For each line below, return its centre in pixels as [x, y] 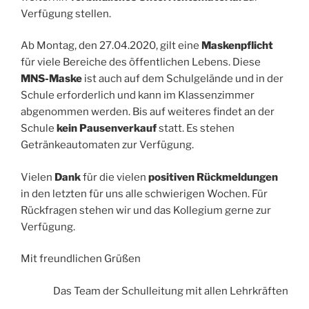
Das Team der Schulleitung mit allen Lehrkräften [171, 291]
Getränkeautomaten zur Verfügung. [107, 145]
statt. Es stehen [196, 129]
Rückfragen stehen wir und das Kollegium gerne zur [146, 210]
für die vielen [114, 177]
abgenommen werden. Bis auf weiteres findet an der [148, 112]
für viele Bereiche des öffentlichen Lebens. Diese [141, 62]
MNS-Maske [51, 79]
